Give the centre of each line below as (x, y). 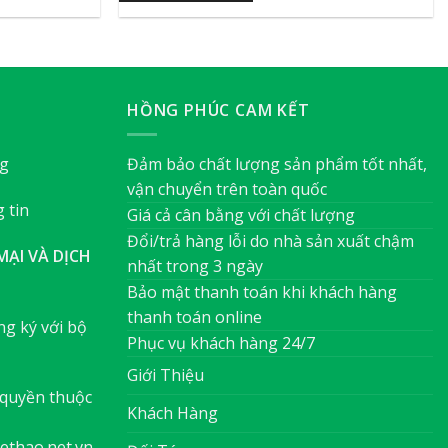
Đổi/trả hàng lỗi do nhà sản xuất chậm (270, 241)
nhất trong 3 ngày (195, 266)
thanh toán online (194, 317)
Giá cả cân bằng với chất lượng (241, 215)
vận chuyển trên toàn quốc (227, 189)
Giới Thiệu (165, 375)
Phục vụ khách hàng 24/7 (221, 343)
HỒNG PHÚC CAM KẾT (218, 109)
